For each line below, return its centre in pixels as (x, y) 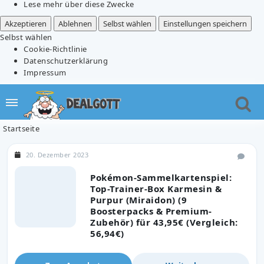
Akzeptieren (26, 23)
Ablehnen (75, 23)
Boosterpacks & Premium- (151, 211)
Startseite (21, 128)
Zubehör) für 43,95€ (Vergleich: (164, 222)
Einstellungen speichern (205, 23)
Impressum (45, 72)
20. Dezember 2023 (57, 154)
